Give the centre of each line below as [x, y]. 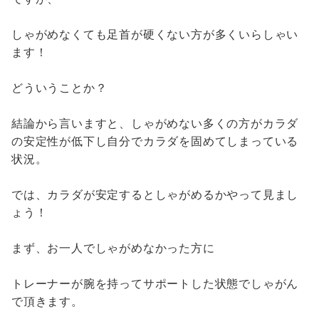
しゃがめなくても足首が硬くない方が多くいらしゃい [155, 35]
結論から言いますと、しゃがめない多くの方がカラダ [155, 124]
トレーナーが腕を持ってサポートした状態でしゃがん [155, 284]
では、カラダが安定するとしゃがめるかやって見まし [155, 195]
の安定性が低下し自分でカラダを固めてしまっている [155, 141]
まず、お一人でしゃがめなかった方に [113, 248]
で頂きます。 [47, 302]
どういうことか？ [59, 88]
